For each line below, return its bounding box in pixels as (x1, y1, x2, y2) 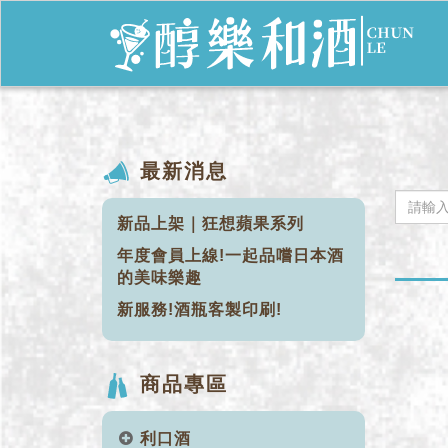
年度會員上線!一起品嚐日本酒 (117, 247, 344, 264)
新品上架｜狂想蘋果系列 (117, 215, 304, 232)
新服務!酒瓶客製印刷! (117, 301, 282, 318)
